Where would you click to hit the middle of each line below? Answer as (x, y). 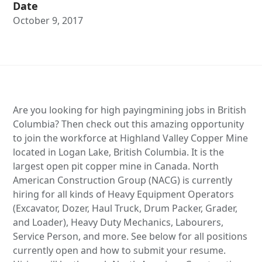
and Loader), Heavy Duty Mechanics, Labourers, (118, 222)
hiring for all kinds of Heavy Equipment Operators (124, 194)
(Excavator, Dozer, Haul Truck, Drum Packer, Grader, (125, 208)
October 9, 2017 (48, 20)
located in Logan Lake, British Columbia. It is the (119, 152)
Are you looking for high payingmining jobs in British (130, 110)
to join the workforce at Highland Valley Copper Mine (131, 138)
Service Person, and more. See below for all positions (130, 236)
